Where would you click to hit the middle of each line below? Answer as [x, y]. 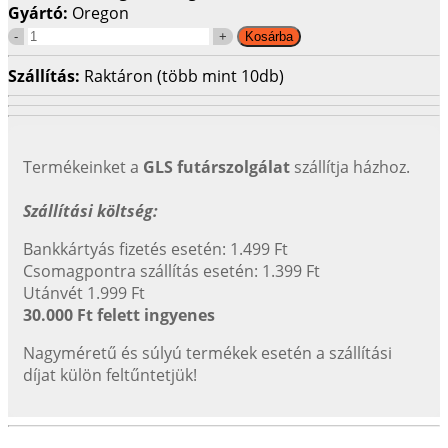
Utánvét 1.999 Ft [84, 292]
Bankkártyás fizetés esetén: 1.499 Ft [155, 248]
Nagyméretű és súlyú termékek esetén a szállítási [207, 352]
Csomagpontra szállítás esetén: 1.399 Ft [171, 270]
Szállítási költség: [90, 210]
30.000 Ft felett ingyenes [119, 314]
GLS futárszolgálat [216, 166]
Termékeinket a [83, 166]
